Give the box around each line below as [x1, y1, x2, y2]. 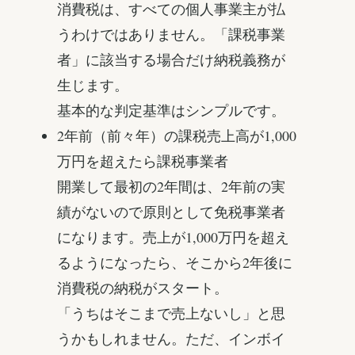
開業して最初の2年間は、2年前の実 [57, 177, 285, 197]
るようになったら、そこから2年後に [57, 253, 292, 273]
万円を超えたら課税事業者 [57, 151, 228, 171]
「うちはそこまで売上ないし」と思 [57, 303, 285, 323]
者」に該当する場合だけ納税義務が [57, 50, 285, 70]
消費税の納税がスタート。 [57, 278, 228, 298]
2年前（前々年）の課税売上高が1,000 [57, 126, 296, 146]
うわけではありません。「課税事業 [57, 25, 285, 44]
